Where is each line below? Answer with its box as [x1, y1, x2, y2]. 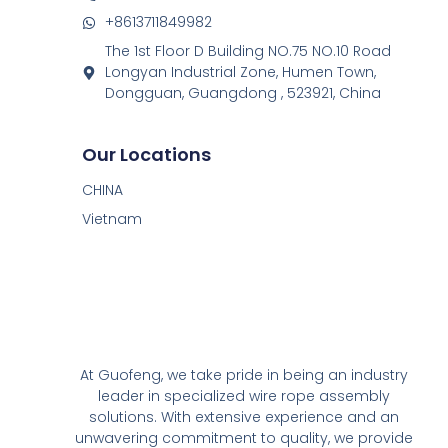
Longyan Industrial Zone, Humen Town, [104, 62, 376, 83]
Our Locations [82, 141, 212, 167]
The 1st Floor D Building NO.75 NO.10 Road [104, 41, 391, 62]
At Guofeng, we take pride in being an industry [79, 365, 408, 386]
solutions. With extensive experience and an [88, 407, 399, 428]
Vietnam [82, 208, 143, 229]
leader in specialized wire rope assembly [97, 386, 390, 407]
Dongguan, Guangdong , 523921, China [104, 83, 381, 104]
